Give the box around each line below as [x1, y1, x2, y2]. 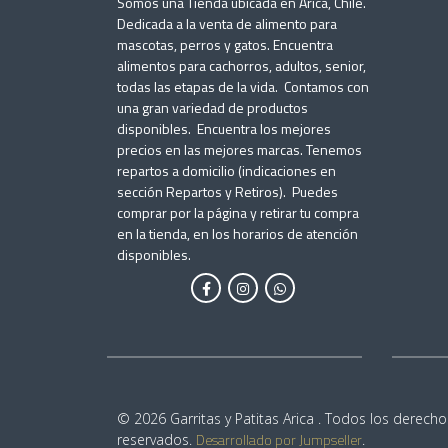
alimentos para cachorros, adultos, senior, [117, 55, 366, 76]
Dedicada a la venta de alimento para [117, 13, 337, 34]
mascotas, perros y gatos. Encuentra [117, 34, 333, 55]
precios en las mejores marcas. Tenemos [117, 139, 362, 160]
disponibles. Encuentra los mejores [117, 118, 331, 139]
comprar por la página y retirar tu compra [117, 202, 359, 223]
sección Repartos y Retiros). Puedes [117, 181, 338, 202]
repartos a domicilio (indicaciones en [117, 160, 336, 181]
